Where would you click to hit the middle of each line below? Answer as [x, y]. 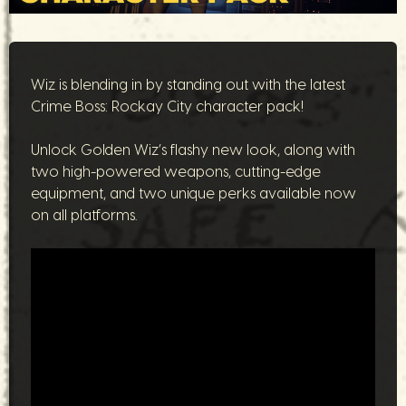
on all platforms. [84, 215]
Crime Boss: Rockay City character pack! [167, 106]
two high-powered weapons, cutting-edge [176, 172]
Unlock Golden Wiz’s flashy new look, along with [193, 150]
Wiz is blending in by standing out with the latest [188, 85]
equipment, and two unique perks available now [193, 193]
